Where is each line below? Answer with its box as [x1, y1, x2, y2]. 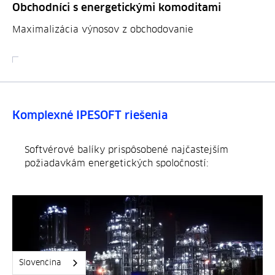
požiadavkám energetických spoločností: [25, 158, 209, 168]
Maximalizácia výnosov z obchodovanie [12, 25, 193, 34]
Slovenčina [19, 258, 61, 267]
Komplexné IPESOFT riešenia [12, 110, 168, 122]
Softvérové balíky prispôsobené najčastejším [25, 145, 228, 155]
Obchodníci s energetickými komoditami [12, 2, 221, 14]
